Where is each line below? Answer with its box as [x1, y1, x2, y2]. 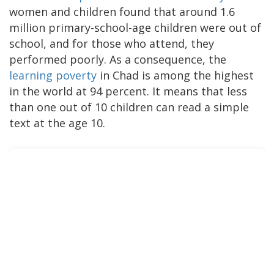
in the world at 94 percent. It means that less [9, 83, 247, 98]
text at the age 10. [9, 115, 105, 130]
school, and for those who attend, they [9, 35, 214, 51]
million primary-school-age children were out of [9, 20, 261, 35]
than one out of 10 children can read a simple [9, 99, 249, 114]
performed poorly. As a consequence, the [9, 51, 226, 67]
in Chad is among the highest [100, 67, 254, 83]
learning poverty [9, 67, 100, 83]
